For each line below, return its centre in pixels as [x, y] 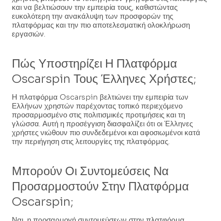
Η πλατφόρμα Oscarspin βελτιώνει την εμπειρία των [100, 97]
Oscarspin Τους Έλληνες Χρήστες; [104, 79]
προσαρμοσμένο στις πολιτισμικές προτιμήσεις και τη [98, 114]
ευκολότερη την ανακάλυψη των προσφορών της [92, 16]
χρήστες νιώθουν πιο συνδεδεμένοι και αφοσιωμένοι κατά [106, 132]
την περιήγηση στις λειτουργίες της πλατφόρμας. [91, 141]
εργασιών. [29, 34]
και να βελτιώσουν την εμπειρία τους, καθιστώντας [95, 7]
